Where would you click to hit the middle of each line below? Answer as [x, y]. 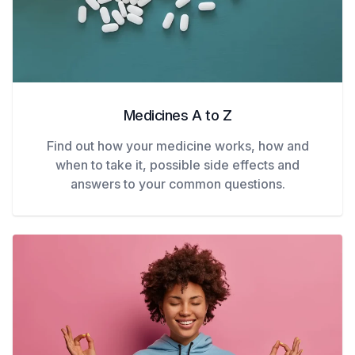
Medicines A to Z [177, 116]
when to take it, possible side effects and [177, 165]
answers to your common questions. [177, 184]
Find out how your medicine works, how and [177, 146]
